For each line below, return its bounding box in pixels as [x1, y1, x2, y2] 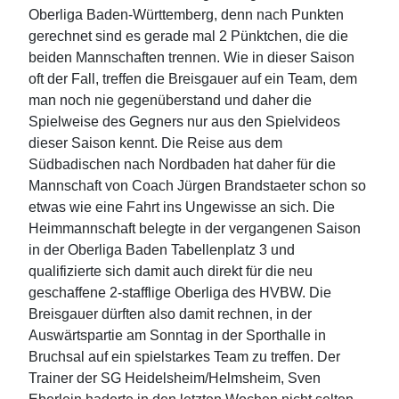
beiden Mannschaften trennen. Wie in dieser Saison [28, 49, 354, 65]
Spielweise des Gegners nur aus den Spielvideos [28, 113, 340, 129]
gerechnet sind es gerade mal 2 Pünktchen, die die [28, 28, 348, 44]
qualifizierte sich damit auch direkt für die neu [28, 263, 313, 279]
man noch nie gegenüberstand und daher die [28, 92, 312, 108]
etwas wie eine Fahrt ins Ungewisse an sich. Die [28, 199, 335, 215]
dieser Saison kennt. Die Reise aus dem [28, 134, 282, 151]
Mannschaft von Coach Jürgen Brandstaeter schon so [28, 177, 366, 193]
